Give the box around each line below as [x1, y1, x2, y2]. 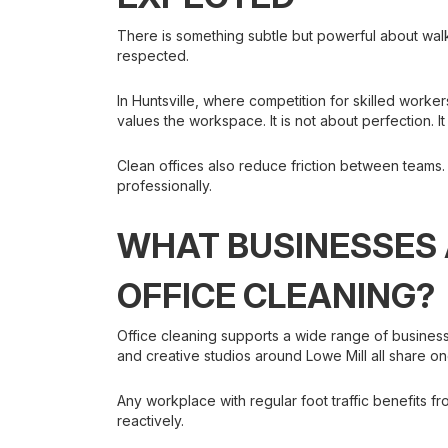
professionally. [117, 177, 212, 194]
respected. [117, 47, 189, 64]
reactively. [117, 412, 184, 429]
